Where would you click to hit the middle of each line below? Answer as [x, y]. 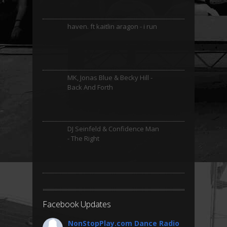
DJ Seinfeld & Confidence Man [113, 129]
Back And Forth [90, 87]
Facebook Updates [77, 204]
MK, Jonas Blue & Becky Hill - [110, 77]
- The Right [83, 139]
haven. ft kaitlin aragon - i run [112, 26]
